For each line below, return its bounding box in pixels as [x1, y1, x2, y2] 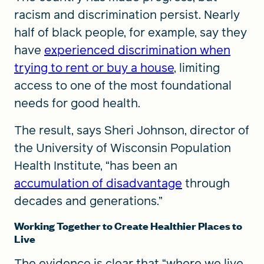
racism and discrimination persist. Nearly [14, 6, 240, 23]
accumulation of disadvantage [14, 175, 182, 192]
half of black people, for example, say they [14, 24, 247, 41]
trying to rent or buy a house [14, 60, 174, 76]
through [182, 175, 230, 192]
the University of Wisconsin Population [14, 140, 231, 156]
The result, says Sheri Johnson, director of [14, 122, 249, 138]
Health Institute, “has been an [14, 157, 177, 174]
